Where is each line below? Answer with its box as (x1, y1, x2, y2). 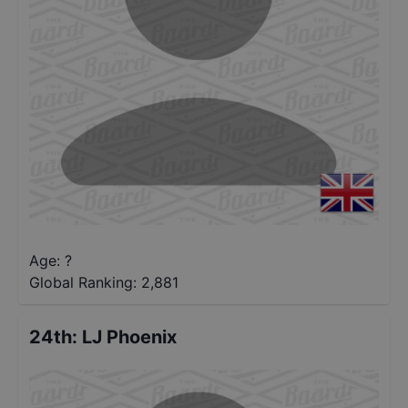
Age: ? (29, 251, 72, 270)
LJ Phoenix (82, 326, 177, 348)
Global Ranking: (29, 273, 137, 291)
